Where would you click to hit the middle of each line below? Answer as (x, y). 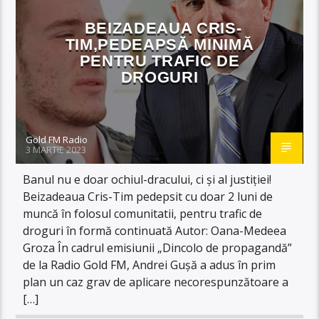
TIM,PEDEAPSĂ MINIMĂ (159, 44)
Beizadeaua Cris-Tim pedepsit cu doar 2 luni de (148, 196)
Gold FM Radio (57, 139)
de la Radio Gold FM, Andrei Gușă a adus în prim (150, 265)
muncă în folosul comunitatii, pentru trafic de (143, 213)
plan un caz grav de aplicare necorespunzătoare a (156, 282)
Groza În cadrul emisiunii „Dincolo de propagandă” (158, 247)
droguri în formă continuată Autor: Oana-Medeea (155, 230)
